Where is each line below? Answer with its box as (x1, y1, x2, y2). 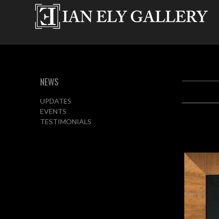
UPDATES (40, 97, 71, 105)
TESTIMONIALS (40, 117, 91, 126)
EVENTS (40, 107, 66, 115)
